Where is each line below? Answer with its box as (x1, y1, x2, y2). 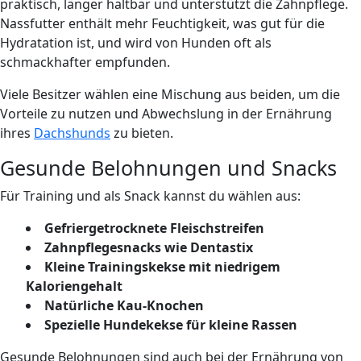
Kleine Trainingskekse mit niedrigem (44, 257, 280, 276)
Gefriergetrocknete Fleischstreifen (44, 218, 264, 237)
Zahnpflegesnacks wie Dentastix (44, 238, 253, 256)
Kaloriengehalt (26, 276, 122, 295)
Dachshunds (34, 123, 110, 142)
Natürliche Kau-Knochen (44, 296, 204, 314)
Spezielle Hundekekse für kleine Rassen (44, 315, 297, 334)
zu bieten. (110, 123, 173, 142)
